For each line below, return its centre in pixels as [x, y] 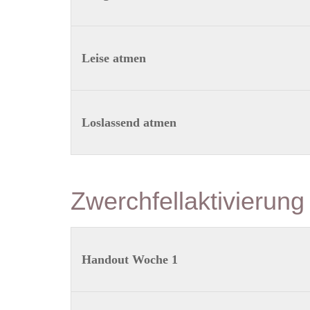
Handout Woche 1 [129, 259]
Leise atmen [113, 58]
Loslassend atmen [129, 122]
